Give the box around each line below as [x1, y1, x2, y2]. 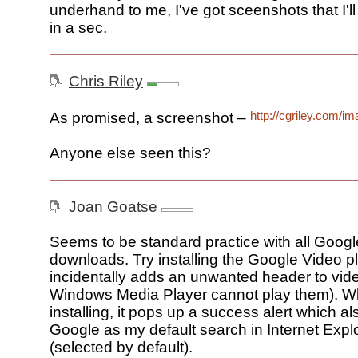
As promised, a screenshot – [50, 109, 250, 127]
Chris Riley [69, 73, 143, 90]
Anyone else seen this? [50, 145, 211, 162]
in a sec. [50, 19, 107, 37]
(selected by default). [50, 339, 193, 356]
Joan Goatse [69, 198, 157, 216]
